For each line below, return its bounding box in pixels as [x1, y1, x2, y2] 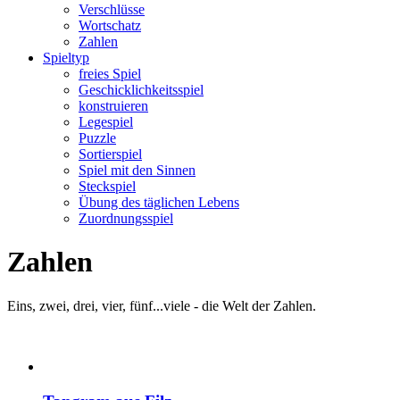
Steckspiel [79, 179, 136, 194]
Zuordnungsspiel [79, 211, 173, 226]
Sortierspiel [79, 146, 142, 162]
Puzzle [79, 130, 116, 146]
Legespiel [79, 114, 133, 129]
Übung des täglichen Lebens [79, 195, 239, 210]
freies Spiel [79, 66, 141, 81]
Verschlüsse [79, 2, 145, 17]
